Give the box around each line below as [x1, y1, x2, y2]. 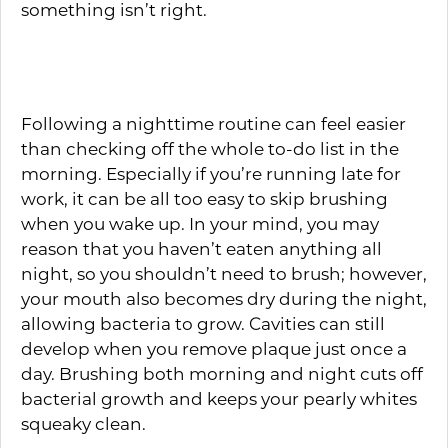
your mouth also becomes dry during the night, [21, 287, 427, 309]
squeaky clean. [21, 412, 146, 434]
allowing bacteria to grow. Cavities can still [21, 312, 385, 334]
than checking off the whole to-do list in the [21, 137, 399, 159]
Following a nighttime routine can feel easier [21, 112, 406, 134]
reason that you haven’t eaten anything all [21, 237, 382, 259]
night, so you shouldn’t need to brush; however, [21, 262, 427, 284]
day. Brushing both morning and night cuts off [21, 362, 423, 384]
